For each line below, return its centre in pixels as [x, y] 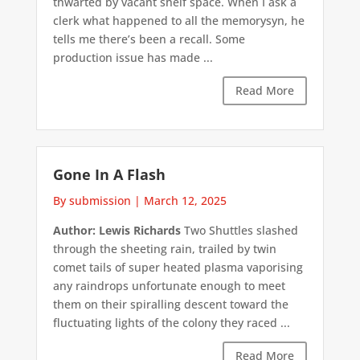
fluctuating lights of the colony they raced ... [171, 322]
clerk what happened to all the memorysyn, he [178, 21]
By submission [92, 200]
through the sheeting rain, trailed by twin [164, 248]
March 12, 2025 [185, 200]
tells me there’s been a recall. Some [149, 39]
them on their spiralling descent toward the [170, 304]
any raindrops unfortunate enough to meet [169, 285]
